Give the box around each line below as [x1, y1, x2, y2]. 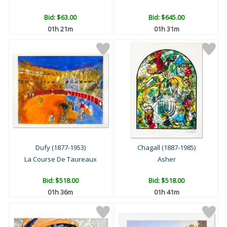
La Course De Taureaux [24, 155, 97, 164]
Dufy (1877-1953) [35, 143, 86, 153]
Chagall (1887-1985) [137, 143, 196, 153]
